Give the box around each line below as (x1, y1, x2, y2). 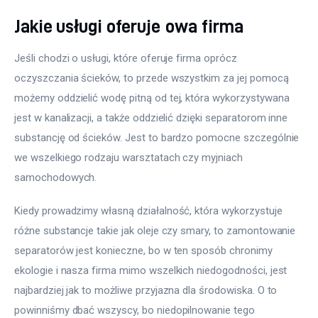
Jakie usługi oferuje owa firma (14, 16, 243, 35)
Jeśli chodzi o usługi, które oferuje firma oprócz (14, 51, 240, 65)
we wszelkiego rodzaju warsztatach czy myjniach (14, 150, 246, 164)
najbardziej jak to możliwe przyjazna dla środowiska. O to (14, 284, 280, 297)
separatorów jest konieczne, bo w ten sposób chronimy (14, 244, 275, 258)
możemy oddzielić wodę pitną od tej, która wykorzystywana (14, 91, 292, 104)
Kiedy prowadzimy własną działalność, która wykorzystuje (14, 204, 285, 218)
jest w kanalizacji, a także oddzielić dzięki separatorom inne (14, 111, 291, 124)
